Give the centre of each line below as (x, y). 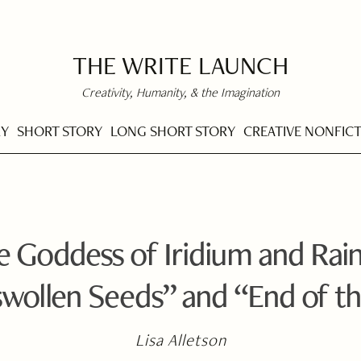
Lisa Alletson (181, 340)
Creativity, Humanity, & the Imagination (180, 92)
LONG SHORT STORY (173, 131)
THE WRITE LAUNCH (180, 65)
